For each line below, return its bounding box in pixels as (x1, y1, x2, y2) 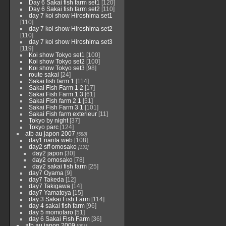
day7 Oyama (28, 169, 64, 176)
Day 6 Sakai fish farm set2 (28, 6, 100, 12)
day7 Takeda (28, 176, 64, 183)
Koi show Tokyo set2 (28, 58, 85, 65)
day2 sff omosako (28, 143, 77, 150)
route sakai (28, 71, 59, 78)
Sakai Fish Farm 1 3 (28, 91, 83, 97)
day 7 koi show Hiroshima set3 (28, 38, 112, 45)
